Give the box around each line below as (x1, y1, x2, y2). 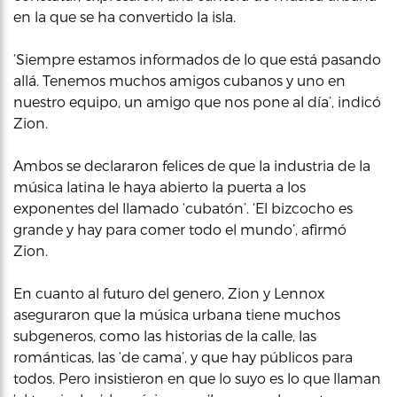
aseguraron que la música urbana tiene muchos (13, 306, 340, 323)
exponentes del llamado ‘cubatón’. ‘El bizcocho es (13, 199, 353, 216)
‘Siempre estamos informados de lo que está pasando (13, 51, 381, 67)
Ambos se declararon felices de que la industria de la (13, 157, 370, 174)
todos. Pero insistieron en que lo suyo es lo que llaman (13, 370, 381, 386)
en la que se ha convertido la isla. (13, 8, 236, 25)
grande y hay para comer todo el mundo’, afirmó (13, 221, 346, 237)
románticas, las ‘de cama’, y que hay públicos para (13, 348, 353, 365)
